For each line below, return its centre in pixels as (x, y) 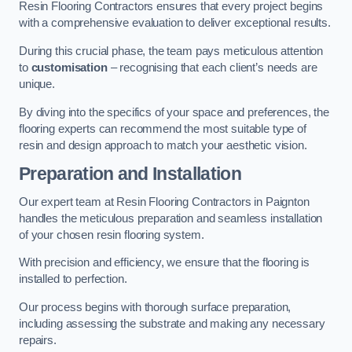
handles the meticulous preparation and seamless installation (171, 218)
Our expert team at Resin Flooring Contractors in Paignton (164, 202)
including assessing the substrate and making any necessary (172, 323)
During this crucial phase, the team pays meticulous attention (171, 51)
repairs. (38, 340)
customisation (69, 67)
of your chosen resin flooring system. (112, 235)
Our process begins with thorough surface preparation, (155, 307)
